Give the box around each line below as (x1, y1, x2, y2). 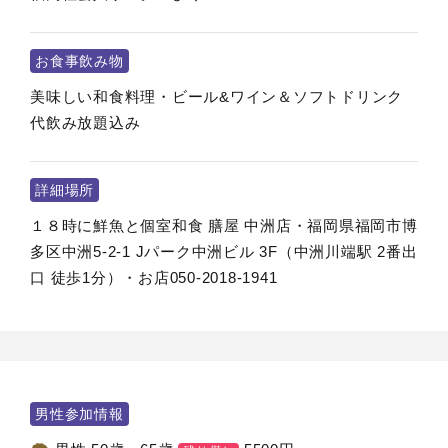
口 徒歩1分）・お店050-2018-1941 (30, 269, 278, 286)
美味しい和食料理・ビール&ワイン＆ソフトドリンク (30, 88, 403, 105)
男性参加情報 (35, 406, 124, 422)
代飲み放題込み (30, 114, 141, 131)
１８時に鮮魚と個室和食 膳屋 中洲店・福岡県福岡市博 (30, 217, 418, 234)
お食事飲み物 (35, 53, 124, 69)
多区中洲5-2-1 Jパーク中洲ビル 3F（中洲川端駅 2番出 (30, 243, 418, 260)
